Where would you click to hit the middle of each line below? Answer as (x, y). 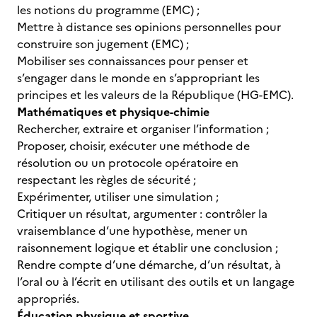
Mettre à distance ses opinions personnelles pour (149, 27)
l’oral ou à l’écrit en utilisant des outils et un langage (156, 282)
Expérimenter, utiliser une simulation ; (118, 197)
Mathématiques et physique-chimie (113, 112)
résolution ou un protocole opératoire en (128, 163)
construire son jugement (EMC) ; (103, 44)
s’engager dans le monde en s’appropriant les (138, 78)
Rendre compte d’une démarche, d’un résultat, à (149, 265)
